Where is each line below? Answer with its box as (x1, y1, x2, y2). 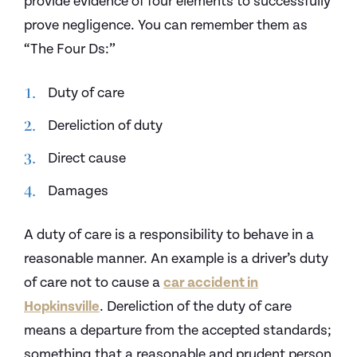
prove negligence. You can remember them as (24, 17, 308, 33)
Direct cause (48, 150, 126, 167)
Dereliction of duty (48, 117, 163, 134)
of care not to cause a (24, 274, 163, 291)
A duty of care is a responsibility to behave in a (24, 226, 314, 243)
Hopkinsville (24, 298, 100, 315)
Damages (48, 182, 108, 199)
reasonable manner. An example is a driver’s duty (24, 250, 328, 267)
